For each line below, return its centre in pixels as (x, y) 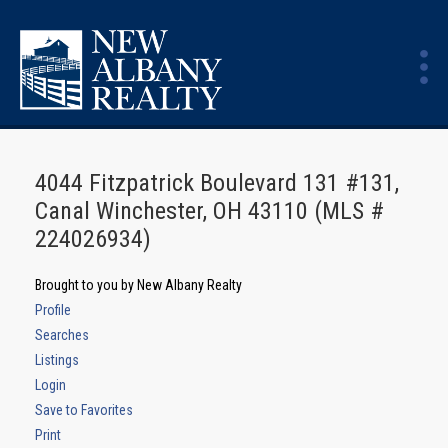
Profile (53, 310)
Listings (57, 360)
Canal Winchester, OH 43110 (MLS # (209, 211)
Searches (62, 335)
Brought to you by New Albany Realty (138, 285)
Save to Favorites (84, 410)
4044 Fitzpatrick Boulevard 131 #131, (217, 183)
